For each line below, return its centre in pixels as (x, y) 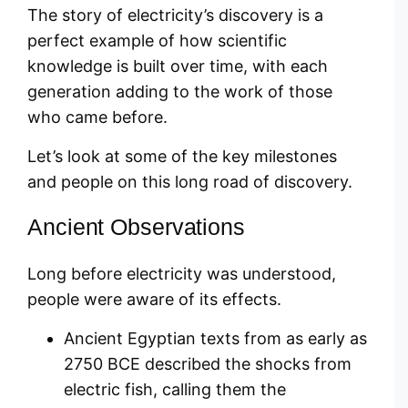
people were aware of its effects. (154, 300)
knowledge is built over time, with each (178, 66)
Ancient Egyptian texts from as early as (215, 338)
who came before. (97, 117)
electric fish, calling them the (175, 389)
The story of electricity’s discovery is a (175, 15)
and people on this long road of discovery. (190, 181)
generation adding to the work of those (180, 92)
